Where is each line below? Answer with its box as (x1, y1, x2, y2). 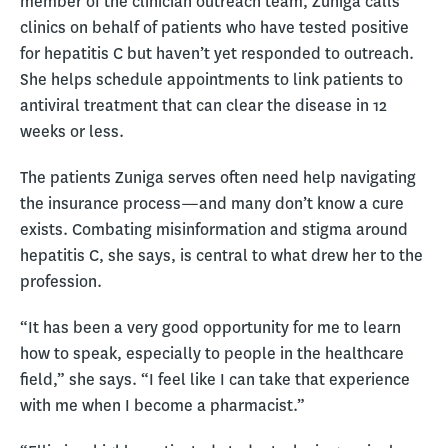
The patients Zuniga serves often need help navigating (20, 166, 416, 188)
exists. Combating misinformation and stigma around (20, 218, 408, 240)
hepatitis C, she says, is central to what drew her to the (20, 244, 423, 266)
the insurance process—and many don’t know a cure (20, 192, 404, 214)
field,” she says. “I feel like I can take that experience (20, 368, 410, 390)
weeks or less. (20, 120, 124, 142)
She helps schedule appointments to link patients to (20, 68, 403, 90)
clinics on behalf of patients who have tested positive (20, 16, 409, 38)
